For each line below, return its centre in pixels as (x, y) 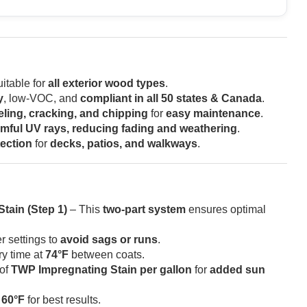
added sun (237, 269)
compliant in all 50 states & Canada (171, 98)
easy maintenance (213, 113)
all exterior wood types (107, 83)
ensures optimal (226, 209)
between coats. (107, 254)
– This (85, 209)
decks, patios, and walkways (124, 143)
